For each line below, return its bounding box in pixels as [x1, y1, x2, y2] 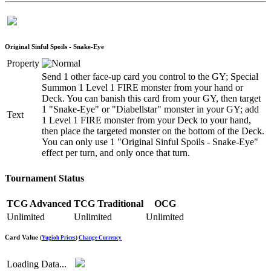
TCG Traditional [74, 198, 143, 209]
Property [7, 57, 39, 68]
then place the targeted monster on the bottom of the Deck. [42, 125, 264, 136]
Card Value [5, 233, 38, 241]
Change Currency [79, 235, 122, 241]
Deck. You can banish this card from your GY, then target [42, 93, 261, 103]
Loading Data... [7, 259, 69, 270]
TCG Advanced [7, 198, 71, 209]
